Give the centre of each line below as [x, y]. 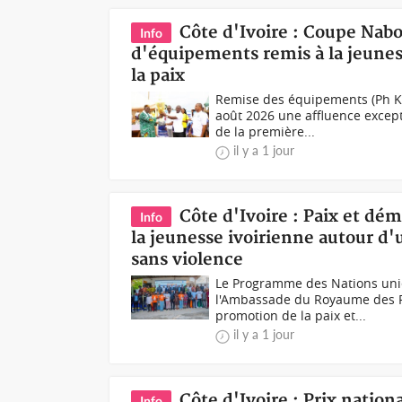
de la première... [266, 131]
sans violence [188, 260]
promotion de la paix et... [291, 315]
